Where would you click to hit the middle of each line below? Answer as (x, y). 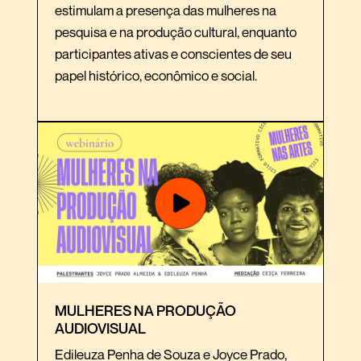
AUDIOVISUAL (100, 328)
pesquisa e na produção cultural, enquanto (176, 32)
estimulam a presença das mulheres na (166, 10)
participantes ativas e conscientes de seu (173, 54)
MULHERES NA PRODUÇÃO (145, 311)
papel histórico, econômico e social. (156, 75)
